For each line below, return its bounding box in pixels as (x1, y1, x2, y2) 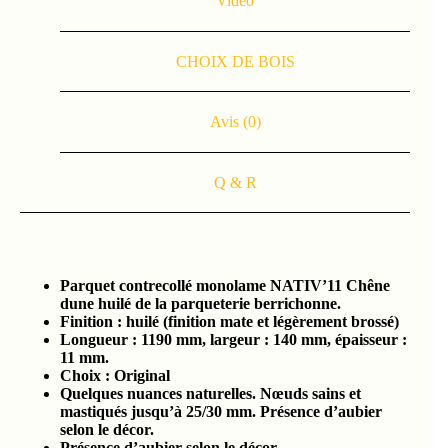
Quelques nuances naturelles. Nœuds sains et (60, 385, 361, 403)
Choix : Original (60, 367, 170, 385)
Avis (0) (209, 113, 261, 131)
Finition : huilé (60, 313, 163, 331)
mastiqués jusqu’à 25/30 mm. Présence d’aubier (60, 403, 382, 421)
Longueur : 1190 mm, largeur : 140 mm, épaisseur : (60, 331, 407, 349)
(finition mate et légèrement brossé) (163, 313, 399, 331)
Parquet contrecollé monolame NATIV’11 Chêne (60, 277, 390, 295)
